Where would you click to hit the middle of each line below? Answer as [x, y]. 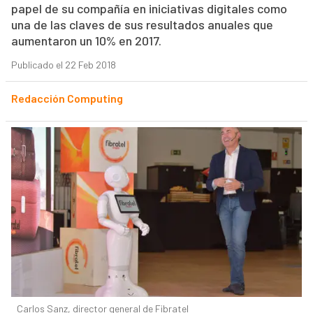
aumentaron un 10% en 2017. [86, 41]
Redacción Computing [67, 99]
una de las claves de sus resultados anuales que [142, 25]
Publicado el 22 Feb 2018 [63, 65]
